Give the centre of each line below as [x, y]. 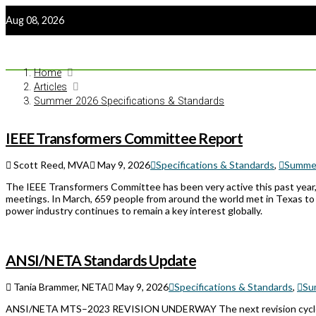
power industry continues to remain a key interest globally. [136, 211]
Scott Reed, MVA [50, 165]
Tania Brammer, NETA [60, 287]
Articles [50, 87]
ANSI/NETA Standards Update [101, 260]
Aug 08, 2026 [35, 20]
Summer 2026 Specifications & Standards [129, 102]
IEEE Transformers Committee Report [124, 138]
